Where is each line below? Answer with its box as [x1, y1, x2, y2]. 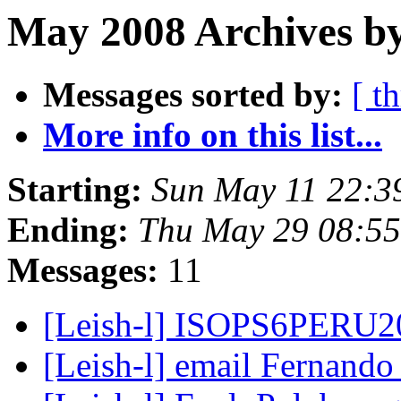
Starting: [7, 170, 142, 209]
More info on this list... [43, 115, 382, 155]
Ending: [7, 210, 129, 250]
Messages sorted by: [43, 75, 343, 115]
